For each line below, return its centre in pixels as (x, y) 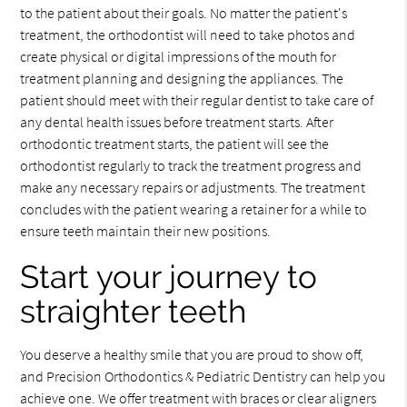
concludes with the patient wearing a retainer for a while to (194, 208)
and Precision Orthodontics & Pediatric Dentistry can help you (203, 376)
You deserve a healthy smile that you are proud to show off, (192, 354)
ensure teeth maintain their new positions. (146, 230)
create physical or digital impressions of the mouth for (179, 56)
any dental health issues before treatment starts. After (177, 121)
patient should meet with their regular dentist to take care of (197, 99)
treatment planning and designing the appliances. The (182, 78)
